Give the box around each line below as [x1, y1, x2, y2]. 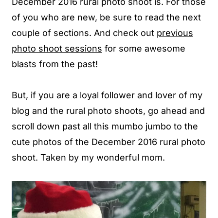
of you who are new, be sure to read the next [12, 12, 201, 22]
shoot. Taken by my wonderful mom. [12, 152, 165, 163]
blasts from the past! [12, 59, 98, 69]
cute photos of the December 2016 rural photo [12, 137, 205, 147]
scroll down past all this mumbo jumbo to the [12, 121, 198, 131]
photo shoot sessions [12, 43, 102, 54]
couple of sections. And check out [12, 28, 154, 38]
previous [157, 28, 193, 38]
